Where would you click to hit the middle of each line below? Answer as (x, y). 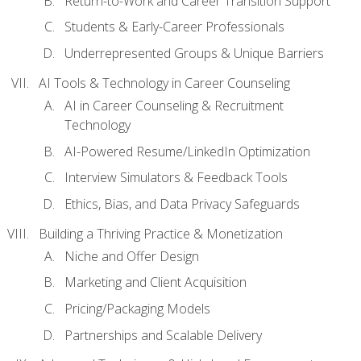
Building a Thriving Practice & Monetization (161, 233)
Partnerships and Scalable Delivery (163, 335)
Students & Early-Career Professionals (174, 27)
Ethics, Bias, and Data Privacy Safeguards (182, 203)
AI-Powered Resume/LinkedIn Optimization (187, 151)
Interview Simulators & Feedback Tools (176, 178)
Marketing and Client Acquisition (156, 282)
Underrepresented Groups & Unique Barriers (194, 53)
